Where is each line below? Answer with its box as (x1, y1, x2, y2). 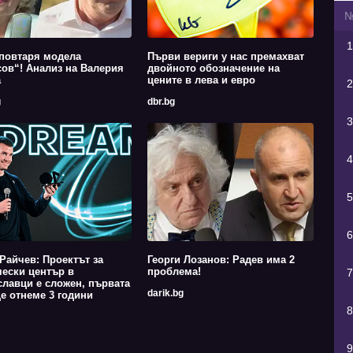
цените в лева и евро (147, 73, 255, 86)
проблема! (147, 265, 201, 277)
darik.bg (147, 287, 184, 299)
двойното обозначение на (147, 61, 280, 74)
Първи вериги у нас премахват (147, 50, 304, 62)
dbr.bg (147, 95, 175, 107)
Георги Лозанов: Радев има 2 (147, 253, 295, 266)
